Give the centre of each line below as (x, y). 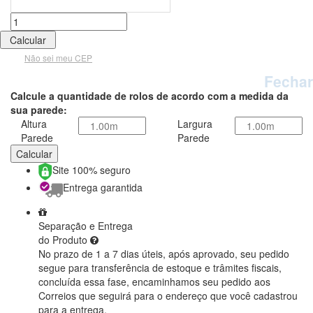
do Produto (64, 240)
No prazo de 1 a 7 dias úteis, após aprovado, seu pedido (164, 254)
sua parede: (39, 110)
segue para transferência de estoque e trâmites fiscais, (160, 268)
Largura (195, 124)
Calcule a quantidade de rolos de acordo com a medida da (150, 96)
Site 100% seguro (92, 170)
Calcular (34, 154)
